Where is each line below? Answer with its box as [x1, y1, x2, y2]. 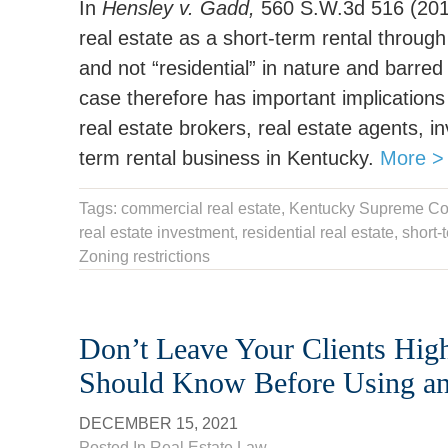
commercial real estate [121, 200, 281, 217]
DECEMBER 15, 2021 [79, 415, 238, 432]
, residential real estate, [234, 224, 402, 241]
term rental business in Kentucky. [79, 147, 380, 169]
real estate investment [79, 224, 234, 241]
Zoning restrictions [79, 248, 210, 265]
